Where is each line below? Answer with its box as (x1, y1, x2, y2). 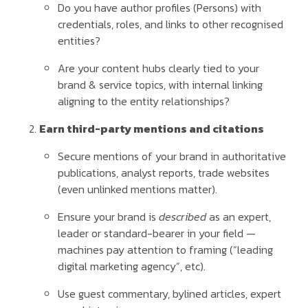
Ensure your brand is (58, 208, 159, 225)
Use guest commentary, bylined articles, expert (58, 285, 282, 302)
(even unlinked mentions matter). (58, 181, 218, 198)
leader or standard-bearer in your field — (58, 225, 256, 242)
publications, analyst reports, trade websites (58, 164, 270, 181)
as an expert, (206, 208, 272, 225)
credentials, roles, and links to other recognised (58, 16, 284, 33)
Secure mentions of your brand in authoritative (58, 148, 287, 165)
